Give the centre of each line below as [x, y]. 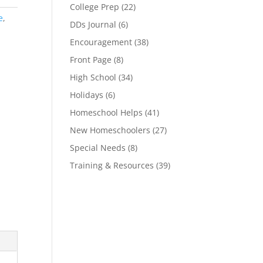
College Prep [95, 7]
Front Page [91, 60]
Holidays [87, 95]
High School [93, 77]
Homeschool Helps [107, 112]
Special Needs [98, 148]
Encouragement [101, 42]
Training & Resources [112, 165]
